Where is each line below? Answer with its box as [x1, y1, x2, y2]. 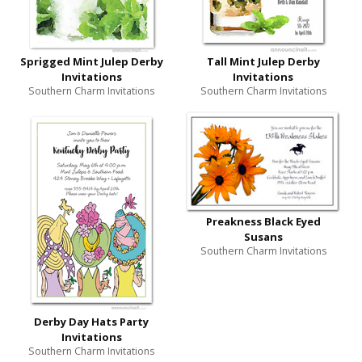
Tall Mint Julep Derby [206, 54, 320, 69]
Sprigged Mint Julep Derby [19, 54, 163, 69]
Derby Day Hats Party [34, 314, 149, 330]
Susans [243, 229, 283, 245]
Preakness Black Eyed [205, 214, 321, 229]
